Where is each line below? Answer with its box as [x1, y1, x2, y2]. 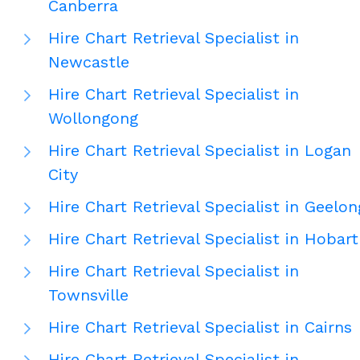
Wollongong [48, 108, 138, 129]
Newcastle [48, 52, 129, 72]
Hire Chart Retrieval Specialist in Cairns [48, 317, 352, 337]
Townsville [48, 285, 129, 305]
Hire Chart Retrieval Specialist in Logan [48, 141, 351, 161]
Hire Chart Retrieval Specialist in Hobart [48, 229, 358, 249]
